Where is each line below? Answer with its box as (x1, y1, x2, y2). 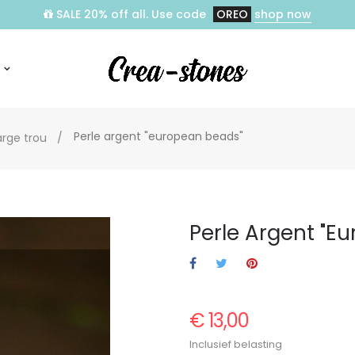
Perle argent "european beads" (74, 128, 243, 144)
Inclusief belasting (189, 336, 282, 352)
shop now (254, 6, 311, 22)
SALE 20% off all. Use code (53, 6, 209, 22)
